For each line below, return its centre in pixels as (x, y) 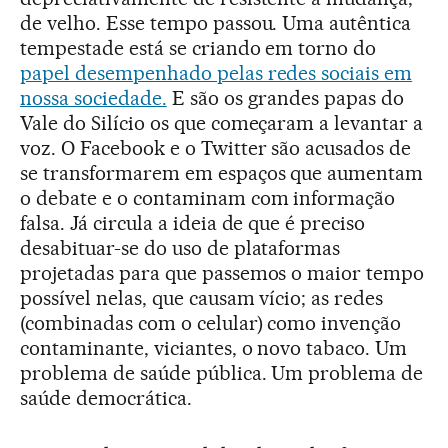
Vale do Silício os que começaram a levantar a (222, 122)
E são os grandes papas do (285, 97)
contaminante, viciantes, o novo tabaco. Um (214, 347)
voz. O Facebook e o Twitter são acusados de (216, 147)
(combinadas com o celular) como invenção (211, 322)
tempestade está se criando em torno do (198, 47)
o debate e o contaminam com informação (208, 197)
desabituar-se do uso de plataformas (180, 247)
